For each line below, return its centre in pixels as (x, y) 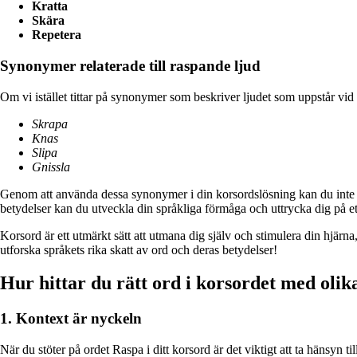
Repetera (57, 35)
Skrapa (50, 124)
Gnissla (51, 167)
